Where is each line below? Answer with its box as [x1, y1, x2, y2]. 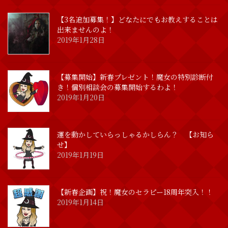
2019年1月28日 [57, 35, 105, 45]
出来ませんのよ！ [57, 24, 114, 35]
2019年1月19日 [57, 150, 104, 160]
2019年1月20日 [57, 92, 105, 103]
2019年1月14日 [57, 197, 104, 208]
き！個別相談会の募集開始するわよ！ [57, 82, 178, 93]
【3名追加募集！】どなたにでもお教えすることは [57, 14, 218, 25]
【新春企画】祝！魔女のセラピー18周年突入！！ [57, 187, 213, 197]
